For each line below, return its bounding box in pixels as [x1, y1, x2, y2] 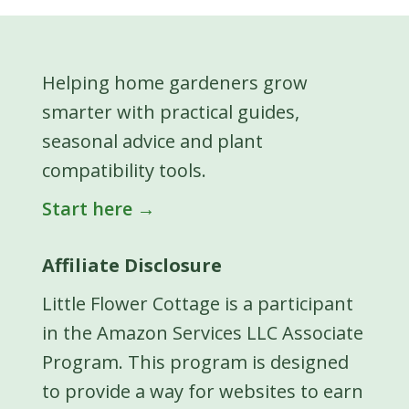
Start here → [42, 195, 155, 221]
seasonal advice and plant [42, 128, 263, 153]
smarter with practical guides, [42, 99, 299, 124]
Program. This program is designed [42, 349, 349, 374]
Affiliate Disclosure [42, 252, 222, 278]
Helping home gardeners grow [42, 69, 308, 95]
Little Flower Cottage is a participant [42, 290, 353, 316]
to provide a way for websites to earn [42, 378, 363, 404]
